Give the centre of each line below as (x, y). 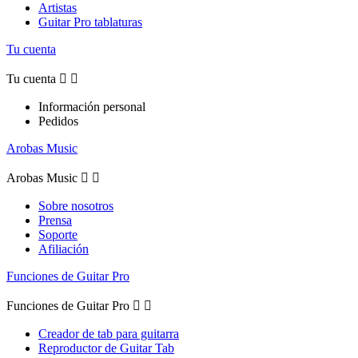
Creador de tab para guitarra (109, 333)
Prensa (55, 220)
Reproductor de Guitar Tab (106, 348)
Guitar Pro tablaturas (90, 22)
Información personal (92, 106)
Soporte (58, 234)
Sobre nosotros (76, 205)
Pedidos (58, 121)
